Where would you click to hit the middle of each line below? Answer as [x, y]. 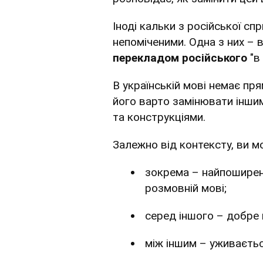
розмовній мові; [186, 188]
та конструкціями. [159, 117]
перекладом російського [180, 58]
